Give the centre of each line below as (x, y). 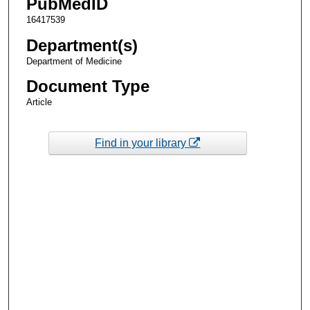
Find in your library (142, 143)
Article (39, 102)
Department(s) (82, 45)
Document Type (88, 86)
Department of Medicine (74, 61)
